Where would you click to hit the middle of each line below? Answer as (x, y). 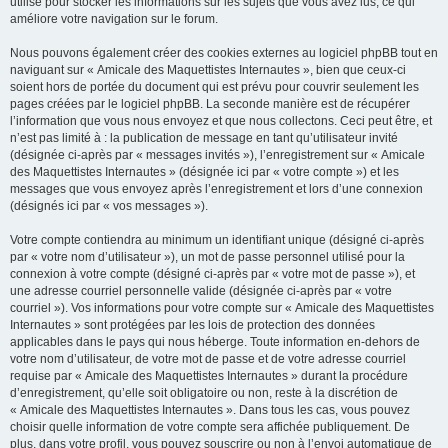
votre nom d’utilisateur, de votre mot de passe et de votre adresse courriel (208, 359)
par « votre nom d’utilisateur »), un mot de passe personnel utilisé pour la (207, 257)
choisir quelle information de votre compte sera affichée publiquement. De (210, 427)
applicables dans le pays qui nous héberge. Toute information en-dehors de (215, 342)
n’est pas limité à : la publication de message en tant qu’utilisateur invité (204, 138)
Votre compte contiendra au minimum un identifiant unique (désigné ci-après (217, 240)
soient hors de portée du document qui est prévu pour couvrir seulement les (214, 87)
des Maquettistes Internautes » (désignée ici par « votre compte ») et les (204, 172)
